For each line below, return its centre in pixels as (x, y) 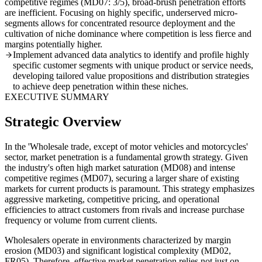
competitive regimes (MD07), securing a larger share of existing (122, 178)
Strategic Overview (63, 122)
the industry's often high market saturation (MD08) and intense (120, 167)
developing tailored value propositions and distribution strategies (131, 76)
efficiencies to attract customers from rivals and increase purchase (125, 209)
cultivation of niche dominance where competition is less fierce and (128, 34)
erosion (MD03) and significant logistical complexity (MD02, (118, 250)
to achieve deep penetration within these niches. (101, 87)
